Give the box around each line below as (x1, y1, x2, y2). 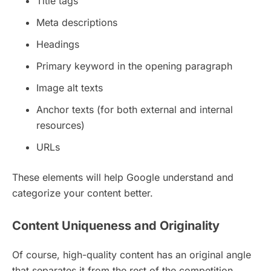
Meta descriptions (36, 16, 117, 28)
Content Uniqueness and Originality (12, 218, 220, 233)
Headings (36, 38, 79, 50)
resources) (36, 119, 85, 131)
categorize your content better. (12, 186, 153, 199)
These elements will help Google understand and (12, 171, 233, 183)
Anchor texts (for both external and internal (36, 103, 233, 116)
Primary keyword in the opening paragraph (36, 59, 232, 72)
